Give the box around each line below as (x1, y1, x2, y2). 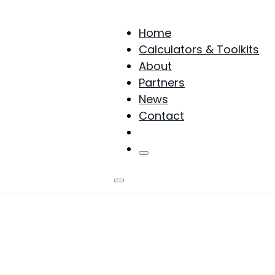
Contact (139, 107, 184, 123)
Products (139, 124, 188, 140)
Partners (139, 74, 185, 90)
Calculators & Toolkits (139, 41, 259, 57)
